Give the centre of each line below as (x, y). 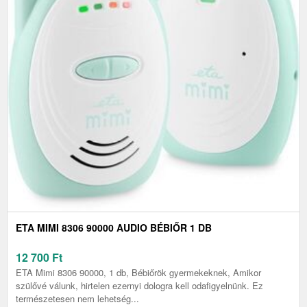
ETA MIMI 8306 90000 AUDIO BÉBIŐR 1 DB (114, 228)
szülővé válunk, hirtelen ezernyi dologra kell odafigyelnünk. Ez (139, 286)
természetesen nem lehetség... (77, 299)
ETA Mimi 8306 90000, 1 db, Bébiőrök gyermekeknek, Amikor (138, 273)
